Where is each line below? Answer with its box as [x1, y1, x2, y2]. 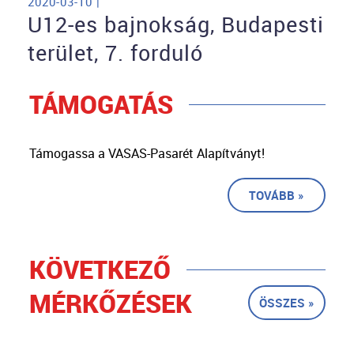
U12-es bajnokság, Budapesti [28, 10, 324, 40]
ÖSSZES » [258, 295, 314, 311]
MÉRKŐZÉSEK [28, 286, 192, 321]
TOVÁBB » [248, 187, 304, 204]
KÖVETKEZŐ [28, 252, 171, 287]
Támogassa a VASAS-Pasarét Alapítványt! [28, 145, 265, 163]
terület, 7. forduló [28, 39, 203, 68]
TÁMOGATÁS [28, 87, 173, 122]
